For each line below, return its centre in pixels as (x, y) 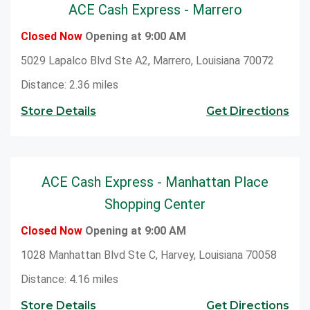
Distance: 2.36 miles (70, 84)
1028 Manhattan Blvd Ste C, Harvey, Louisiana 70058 (149, 255)
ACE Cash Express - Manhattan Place (155, 182)
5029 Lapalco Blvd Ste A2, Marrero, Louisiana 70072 (147, 60)
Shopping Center (155, 204)
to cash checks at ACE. (79, 16)
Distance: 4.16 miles (70, 279)
